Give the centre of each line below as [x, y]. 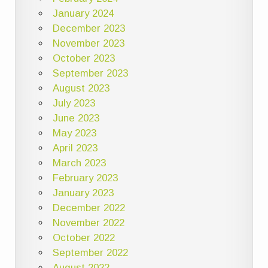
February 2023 [85, 178]
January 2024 [83, 13]
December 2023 [89, 28]
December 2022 [89, 208]
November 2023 [88, 43]
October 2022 [83, 237]
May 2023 [74, 133]
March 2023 [79, 163]
